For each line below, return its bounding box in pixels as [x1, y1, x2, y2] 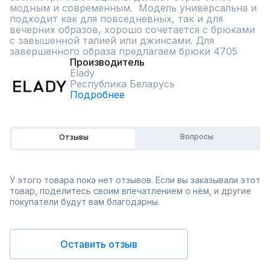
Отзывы [58, 133, 89, 142]
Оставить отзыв [60, 238, 137, 250]
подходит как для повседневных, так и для [10, 13, 223, 25]
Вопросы [180, 132, 213, 141]
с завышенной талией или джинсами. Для [10, 34, 214, 46]
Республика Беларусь [70, 78, 175, 90]
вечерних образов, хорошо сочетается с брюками [10, 24, 255, 36]
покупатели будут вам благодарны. [10, 196, 160, 207]
